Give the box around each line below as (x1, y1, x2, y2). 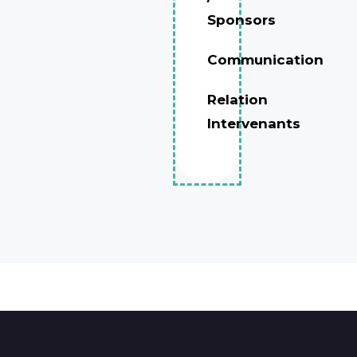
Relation (207, 92, 268, 108)
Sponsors (207, 12, 276, 28)
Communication (207, 52, 324, 68)
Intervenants (207, 116, 300, 131)
